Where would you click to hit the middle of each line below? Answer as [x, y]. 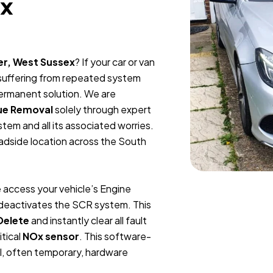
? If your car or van [115, 62]
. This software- [115, 236]
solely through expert [102, 109]
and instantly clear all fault [88, 220]
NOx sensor [51, 236]
